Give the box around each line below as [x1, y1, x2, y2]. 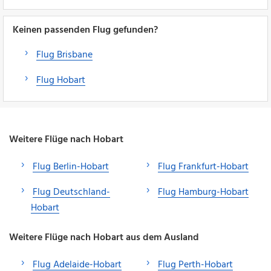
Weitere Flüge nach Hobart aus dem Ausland [9, 229, 199, 246]
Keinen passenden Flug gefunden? [13, 22, 158, 38]
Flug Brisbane [36, 47, 93, 63]
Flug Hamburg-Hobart [158, 184, 249, 200]
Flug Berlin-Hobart [33, 158, 109, 175]
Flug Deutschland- [33, 184, 110, 200]
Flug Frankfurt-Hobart [158, 158, 249, 175]
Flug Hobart [36, 72, 85, 88]
